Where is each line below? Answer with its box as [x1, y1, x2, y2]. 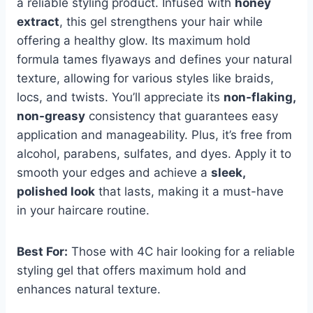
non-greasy [17, 108, 85, 123]
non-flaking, [224, 89, 296, 104]
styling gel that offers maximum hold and [17, 263, 247, 277]
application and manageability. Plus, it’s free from [17, 127, 292, 142]
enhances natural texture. [17, 282, 161, 296]
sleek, [211, 165, 245, 180]
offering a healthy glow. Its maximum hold [17, 33, 251, 48]
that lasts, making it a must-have [95, 184, 284, 198]
